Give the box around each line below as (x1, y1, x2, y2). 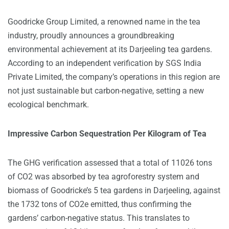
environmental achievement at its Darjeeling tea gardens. (8, 44, 212, 54)
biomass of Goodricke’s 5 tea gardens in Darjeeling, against (8, 185, 220, 195)
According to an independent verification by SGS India (8, 58, 201, 68)
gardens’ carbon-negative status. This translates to (8, 213, 190, 223)
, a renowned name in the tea (97, 16, 200, 27)
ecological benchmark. (8, 99, 89, 109)
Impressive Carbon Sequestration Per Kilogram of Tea (8, 128, 207, 139)
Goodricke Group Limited (8, 16, 97, 27)
